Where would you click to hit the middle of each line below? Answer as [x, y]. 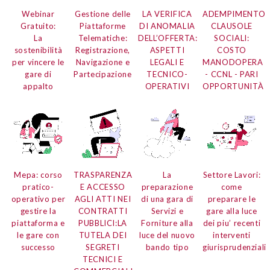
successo [38, 247]
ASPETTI [167, 50]
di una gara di [167, 199]
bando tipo [167, 247]
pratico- [38, 187]
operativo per [38, 199]
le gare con [38, 235]
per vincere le [38, 62]
